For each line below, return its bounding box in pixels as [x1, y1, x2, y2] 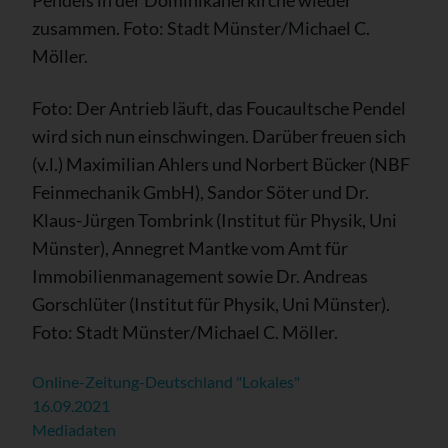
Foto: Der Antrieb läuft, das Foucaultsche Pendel [32, 96, 406, 119]
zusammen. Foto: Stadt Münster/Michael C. [32, 16, 370, 39]
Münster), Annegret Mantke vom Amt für [32, 236, 348, 259]
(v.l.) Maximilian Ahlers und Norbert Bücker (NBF [32, 152, 410, 175]
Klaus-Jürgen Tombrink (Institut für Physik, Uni [32, 208, 397, 231]
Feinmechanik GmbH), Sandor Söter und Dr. [32, 180, 369, 203]
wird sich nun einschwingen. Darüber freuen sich [32, 124, 406, 147]
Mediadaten [32, 419, 116, 439]
